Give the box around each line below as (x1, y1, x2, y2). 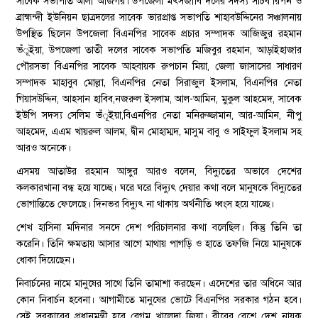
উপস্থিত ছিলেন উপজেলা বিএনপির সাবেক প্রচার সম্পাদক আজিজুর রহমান (16, 27, 302, 40)
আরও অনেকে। (16, 141, 71, 154)
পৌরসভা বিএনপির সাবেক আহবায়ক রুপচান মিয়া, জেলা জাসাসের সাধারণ (16, 60, 302, 72)
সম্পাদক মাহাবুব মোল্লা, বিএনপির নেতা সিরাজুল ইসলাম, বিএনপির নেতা (16, 76, 302, 89)
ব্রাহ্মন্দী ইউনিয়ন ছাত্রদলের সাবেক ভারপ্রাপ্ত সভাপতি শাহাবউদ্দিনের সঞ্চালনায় (16, 11, 302, 23)
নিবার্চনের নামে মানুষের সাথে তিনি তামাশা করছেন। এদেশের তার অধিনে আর (16, 277, 302, 290)
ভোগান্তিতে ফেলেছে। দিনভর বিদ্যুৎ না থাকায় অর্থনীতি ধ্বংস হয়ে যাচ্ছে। (16, 197, 274, 210)
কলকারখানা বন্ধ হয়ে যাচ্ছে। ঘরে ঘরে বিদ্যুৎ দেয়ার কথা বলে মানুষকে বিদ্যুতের (16, 181, 302, 194)
